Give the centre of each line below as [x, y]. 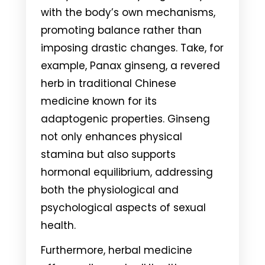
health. [58, 225]
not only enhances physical [112, 136]
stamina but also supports [108, 154]
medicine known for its [99, 101]
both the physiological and [110, 190]
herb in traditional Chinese [109, 83]
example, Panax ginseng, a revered [130, 65]
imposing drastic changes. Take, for [132, 48]
